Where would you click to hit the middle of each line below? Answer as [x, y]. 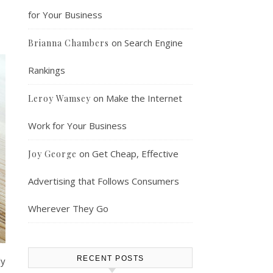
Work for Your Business [77, 126]
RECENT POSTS [110, 258]
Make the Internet [144, 98]
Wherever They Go [68, 208]
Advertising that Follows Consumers [104, 181]
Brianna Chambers [69, 43]
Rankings [47, 70]
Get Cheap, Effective [135, 154]
